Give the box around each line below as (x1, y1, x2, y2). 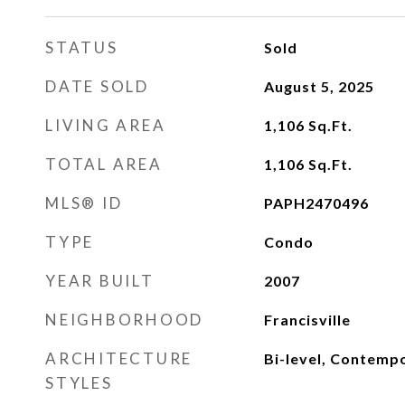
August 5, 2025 (263, 78, 374, 95)
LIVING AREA (45, 116, 166, 135)
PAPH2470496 (263, 194, 369, 212)
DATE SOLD (45, 77, 149, 96)
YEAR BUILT (45, 271, 155, 290)
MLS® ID (45, 193, 123, 212)
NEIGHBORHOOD (45, 310, 203, 329)
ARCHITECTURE (45, 349, 193, 368)
